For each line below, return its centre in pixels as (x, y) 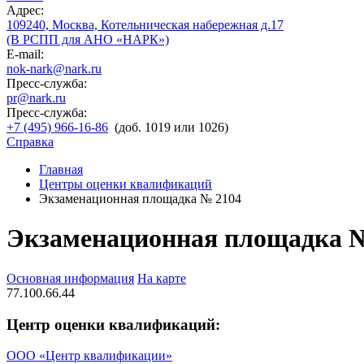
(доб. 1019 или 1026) (171, 127)
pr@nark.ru (36, 98)
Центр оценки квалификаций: (113, 324)
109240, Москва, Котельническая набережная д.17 (145, 25)
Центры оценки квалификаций (126, 184)
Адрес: (25, 10)
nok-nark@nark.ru (54, 69)
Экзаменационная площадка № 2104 (140, 199)
